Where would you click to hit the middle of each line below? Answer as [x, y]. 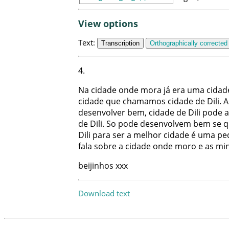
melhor [147, 135]
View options [108, 23]
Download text [104, 193]
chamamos [144, 101]
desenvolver [102, 113]
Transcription [120, 43]
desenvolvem [166, 124]
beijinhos [96, 166]
